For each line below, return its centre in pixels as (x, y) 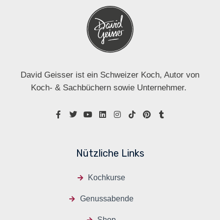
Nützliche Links (110, 153)
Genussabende (107, 199)
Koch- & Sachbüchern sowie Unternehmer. (110, 88)
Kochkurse (107, 178)
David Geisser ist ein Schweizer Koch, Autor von (110, 75)
